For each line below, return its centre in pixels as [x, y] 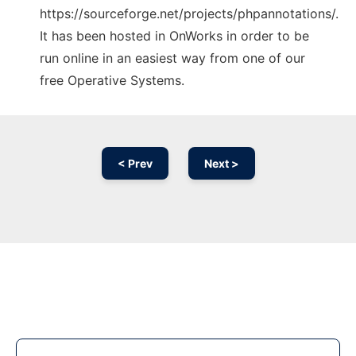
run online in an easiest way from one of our [172, 58]
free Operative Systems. [112, 81]
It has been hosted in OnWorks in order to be [174, 36]
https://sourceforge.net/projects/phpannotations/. [189, 14]
